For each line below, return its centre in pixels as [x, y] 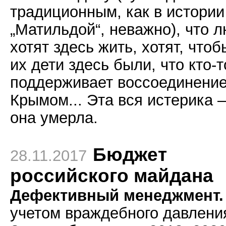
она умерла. [54, 118]
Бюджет [130, 155]
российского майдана [112, 176]
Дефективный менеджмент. [117, 195]
